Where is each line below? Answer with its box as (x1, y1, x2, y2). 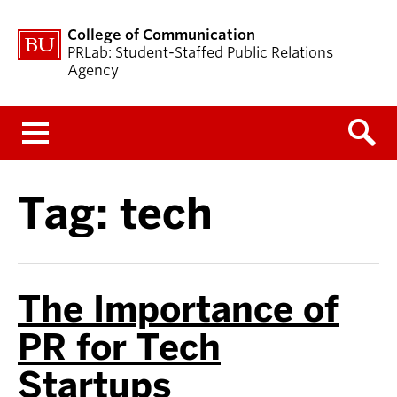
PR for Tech (18, 324, 221, 370)
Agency (67, 62, 119, 79)
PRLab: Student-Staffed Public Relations (67, 44, 333, 61)
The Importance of (18, 286, 339, 332)
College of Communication (67, 27, 255, 43)
